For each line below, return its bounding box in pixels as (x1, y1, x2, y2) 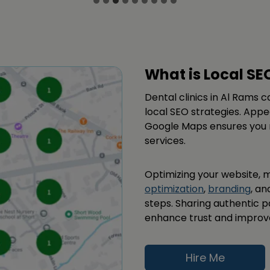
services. (145, 134, 186, 148)
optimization (145, 182, 204, 196)
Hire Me (185, 250, 225, 265)
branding (208, 182, 251, 196)
